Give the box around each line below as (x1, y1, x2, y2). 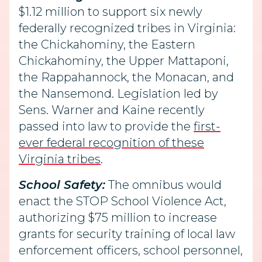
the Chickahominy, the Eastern (19, 37, 195, 51)
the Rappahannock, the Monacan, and (19, 70, 234, 84)
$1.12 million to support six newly (19, 5, 202, 19)
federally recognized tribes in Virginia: (19, 21, 236, 35)
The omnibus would (105, 178, 222, 192)
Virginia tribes (19, 152, 101, 166)
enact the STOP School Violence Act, (19, 194, 226, 208)
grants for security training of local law (19, 227, 235, 241)
